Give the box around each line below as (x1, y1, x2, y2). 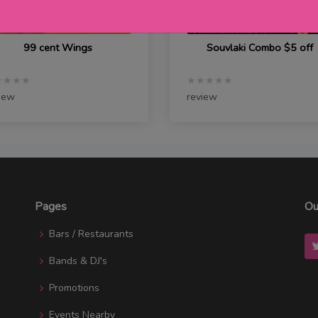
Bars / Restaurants (49, 227, 133, 241)
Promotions (49, 281, 99, 295)
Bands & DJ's (49, 254, 107, 268)
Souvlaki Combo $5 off (207, 40, 314, 55)
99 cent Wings (23, 40, 92, 55)
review (186, 89, 217, 104)
